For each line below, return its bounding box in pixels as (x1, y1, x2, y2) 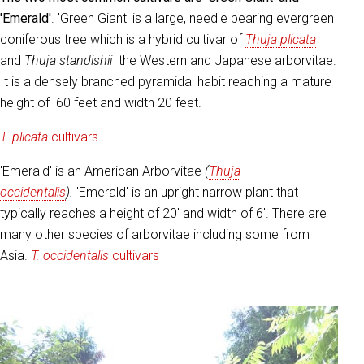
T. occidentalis (31, 248, 109, 264)
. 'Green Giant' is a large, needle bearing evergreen (51, 11, 334, 27)
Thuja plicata (245, 32, 316, 48)
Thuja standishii (24, 53, 112, 69)
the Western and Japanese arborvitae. (112, 53, 336, 69)
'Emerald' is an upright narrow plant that (76, 184, 298, 201)
